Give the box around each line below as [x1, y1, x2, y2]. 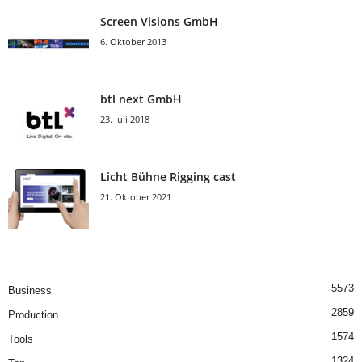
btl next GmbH [100, 90, 182, 107]
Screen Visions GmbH [100, 13, 218, 29]
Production [8, 308, 58, 321]
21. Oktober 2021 [100, 190, 171, 203]
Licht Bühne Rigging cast [100, 168, 236, 184]
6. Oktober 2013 [100, 35, 166, 48]
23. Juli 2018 [100, 112, 149, 125]
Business [8, 284, 52, 297]
